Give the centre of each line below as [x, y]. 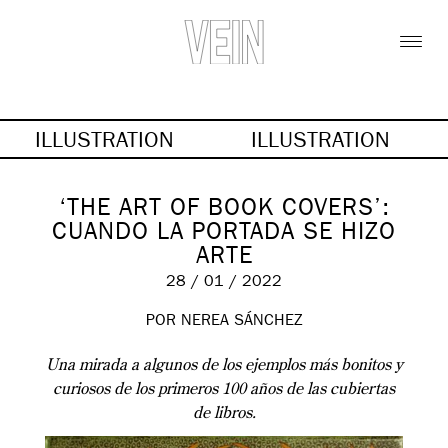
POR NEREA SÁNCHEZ [224, 321]
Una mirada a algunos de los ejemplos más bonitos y [224, 365]
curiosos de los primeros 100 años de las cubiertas [224, 389]
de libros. [224, 413]
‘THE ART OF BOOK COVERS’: [224, 210]
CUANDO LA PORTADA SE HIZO [224, 234]
